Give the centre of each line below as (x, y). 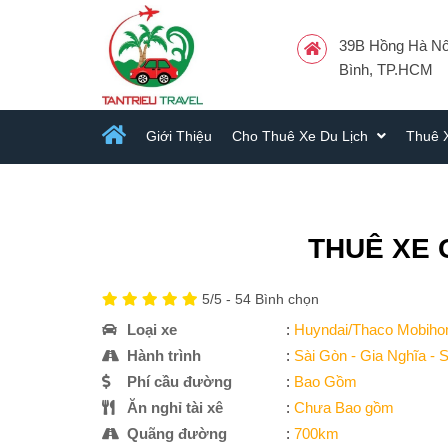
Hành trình (164, 355)
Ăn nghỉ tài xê (175, 407)
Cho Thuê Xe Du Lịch (302, 136)
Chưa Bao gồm (343, 407)
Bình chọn (285, 299)
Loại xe (152, 329)
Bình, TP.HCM (386, 69)
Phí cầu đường (179, 381)
